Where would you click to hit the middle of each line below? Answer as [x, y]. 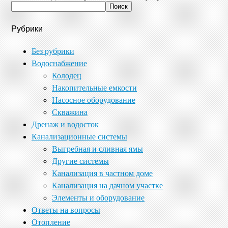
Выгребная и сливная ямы [97, 149]
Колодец [67, 75]
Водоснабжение [59, 63]
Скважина [70, 112]
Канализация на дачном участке [107, 185]
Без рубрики [53, 51]
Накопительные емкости [94, 88]
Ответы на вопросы [66, 210]
